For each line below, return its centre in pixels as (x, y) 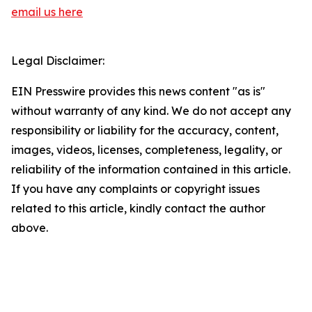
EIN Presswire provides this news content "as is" (138, 92)
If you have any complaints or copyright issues (135, 189)
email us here (47, 12)
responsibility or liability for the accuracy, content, (145, 131)
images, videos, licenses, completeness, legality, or (147, 150)
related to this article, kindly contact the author (138, 209)
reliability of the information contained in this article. (151, 170)
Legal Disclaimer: (58, 61)
